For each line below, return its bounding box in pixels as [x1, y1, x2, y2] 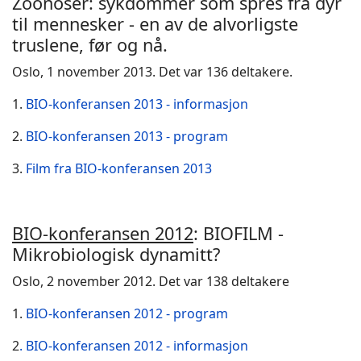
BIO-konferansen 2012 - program [26, 305, 228, 322]
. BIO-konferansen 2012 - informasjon [19, 337, 248, 355]
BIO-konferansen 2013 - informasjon [26, 95, 248, 113]
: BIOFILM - [193, 222, 284, 245]
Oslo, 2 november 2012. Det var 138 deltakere [12, 272, 289, 290]
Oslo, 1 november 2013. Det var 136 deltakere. [12, 63, 293, 81]
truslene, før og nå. [12, 33, 168, 56]
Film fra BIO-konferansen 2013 [23, 160, 215, 177]
